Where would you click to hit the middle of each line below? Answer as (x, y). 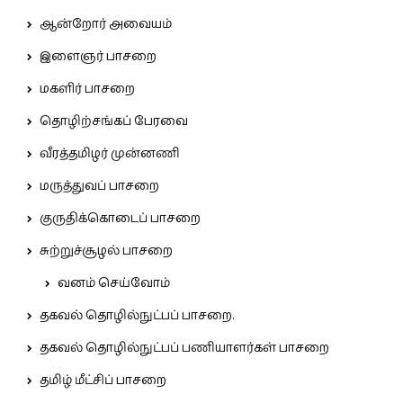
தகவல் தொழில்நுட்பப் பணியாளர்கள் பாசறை (184, 348)
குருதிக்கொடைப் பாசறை (120, 218)
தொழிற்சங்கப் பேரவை (114, 121)
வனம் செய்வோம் (114, 283)
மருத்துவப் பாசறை (99, 186)
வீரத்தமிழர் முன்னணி (110, 153)
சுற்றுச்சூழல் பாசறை (106, 251)
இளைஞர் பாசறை (98, 56)
